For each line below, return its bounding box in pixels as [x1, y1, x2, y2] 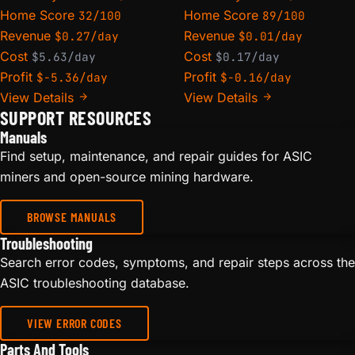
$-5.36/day [36, 70, 108, 86]
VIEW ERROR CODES [27, 315, 122, 331]
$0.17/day [216, 49, 280, 65]
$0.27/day [55, 29, 119, 44]
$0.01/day [239, 29, 303, 44]
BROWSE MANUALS [27, 209, 117, 225]
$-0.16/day [220, 70, 292, 86]
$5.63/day [32, 49, 96, 65]
